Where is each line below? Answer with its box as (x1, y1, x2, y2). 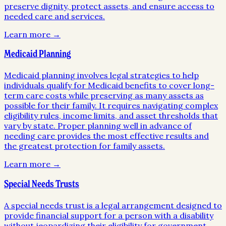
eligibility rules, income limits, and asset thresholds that (4, 110, 218, 121)
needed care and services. (4, 11, 105, 21)
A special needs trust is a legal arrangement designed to (4, 200, 222, 210)
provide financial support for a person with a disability (4, 210, 213, 220)
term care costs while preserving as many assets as (4, 90, 204, 101)
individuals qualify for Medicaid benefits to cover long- (4, 80, 214, 91)
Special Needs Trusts (4, 179, 79, 189)
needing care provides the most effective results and (4, 131, 209, 141)
